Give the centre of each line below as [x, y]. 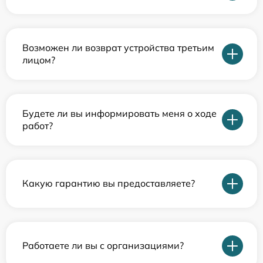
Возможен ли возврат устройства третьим [118, 47]
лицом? [39, 60]
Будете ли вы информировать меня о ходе [119, 113]
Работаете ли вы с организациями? [103, 245]
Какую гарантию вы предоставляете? [109, 183]
